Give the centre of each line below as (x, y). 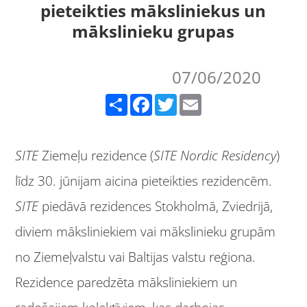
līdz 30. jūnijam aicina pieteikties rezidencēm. (144, 181)
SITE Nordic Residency (215, 155)
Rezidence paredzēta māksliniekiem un (126, 282)
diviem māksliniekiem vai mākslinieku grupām (146, 231)
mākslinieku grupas (153, 31)
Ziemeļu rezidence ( (96, 155)
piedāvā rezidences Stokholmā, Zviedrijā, (156, 206)
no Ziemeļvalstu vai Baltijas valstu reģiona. (136, 257)
